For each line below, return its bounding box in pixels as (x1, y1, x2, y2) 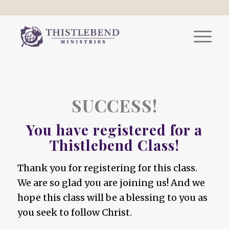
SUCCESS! (71, 94, 157, 117)
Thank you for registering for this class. (17, 162, 197, 174)
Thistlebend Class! (49, 135, 179, 154)
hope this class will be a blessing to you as (17, 192, 208, 204)
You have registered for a (26, 120, 203, 139)
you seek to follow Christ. (17, 207, 132, 219)
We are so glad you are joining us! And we (17, 177, 205, 189)
